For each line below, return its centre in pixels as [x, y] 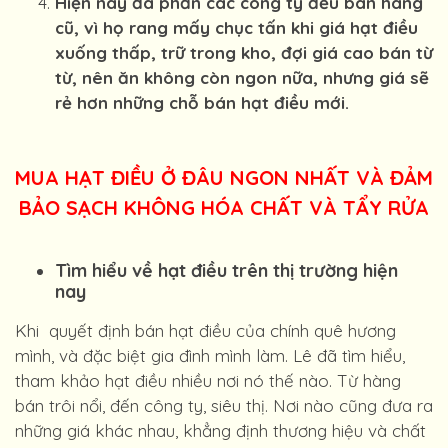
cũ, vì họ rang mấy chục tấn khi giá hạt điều [236, 27]
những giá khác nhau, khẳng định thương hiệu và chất [220, 430]
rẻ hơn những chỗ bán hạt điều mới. [202, 102]
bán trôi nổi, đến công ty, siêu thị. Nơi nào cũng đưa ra [224, 405]
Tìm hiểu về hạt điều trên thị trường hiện [226, 270]
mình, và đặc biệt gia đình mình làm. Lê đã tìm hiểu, [210, 355]
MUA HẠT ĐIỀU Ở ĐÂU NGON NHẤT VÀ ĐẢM [224, 177]
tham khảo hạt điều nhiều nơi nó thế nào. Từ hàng [208, 380]
